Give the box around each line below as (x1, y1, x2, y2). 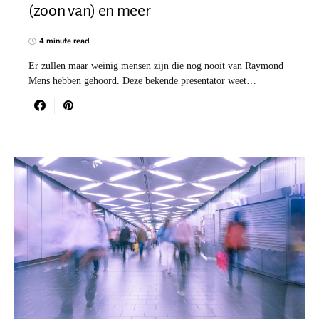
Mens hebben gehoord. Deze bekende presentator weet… (28, 75, 256, 86)
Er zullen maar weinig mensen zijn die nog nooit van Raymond (28, 61, 283, 71)
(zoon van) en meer (28, 2, 151, 19)
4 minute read (39, 36, 90, 46)
